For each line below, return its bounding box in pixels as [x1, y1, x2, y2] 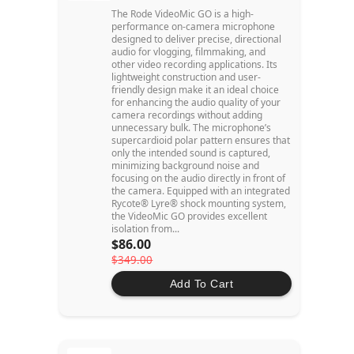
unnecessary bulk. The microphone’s [111, 121, 272, 135]
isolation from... [111, 222, 180, 236]
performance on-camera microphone [111, 20, 276, 34]
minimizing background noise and [111, 159, 260, 173]
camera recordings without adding [111, 108, 263, 122]
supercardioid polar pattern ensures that [111, 134, 291, 148]
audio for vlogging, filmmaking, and [111, 45, 266, 59]
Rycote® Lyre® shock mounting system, [111, 197, 287, 211]
